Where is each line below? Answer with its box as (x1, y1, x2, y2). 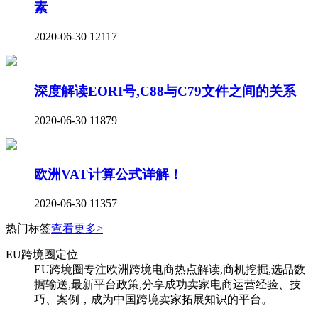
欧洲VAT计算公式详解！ (34, 167, 182, 182)
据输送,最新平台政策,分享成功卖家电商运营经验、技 (34, 278, 301, 291)
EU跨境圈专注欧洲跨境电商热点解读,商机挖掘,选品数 (34, 263, 305, 276)
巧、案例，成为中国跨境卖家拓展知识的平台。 (34, 293, 273, 306)
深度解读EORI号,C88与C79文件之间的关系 (34, 83, 296, 99)
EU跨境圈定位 (6, 248, 78, 261)
